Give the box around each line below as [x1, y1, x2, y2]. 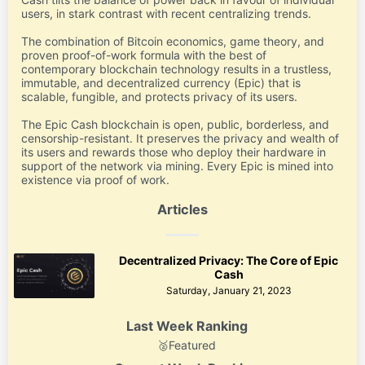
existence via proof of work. [21, 173, 170, 187]
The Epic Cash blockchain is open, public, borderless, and [21, 117, 330, 132]
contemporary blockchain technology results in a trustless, [21, 62, 332, 77]
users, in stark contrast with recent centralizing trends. [21, 7, 312, 21]
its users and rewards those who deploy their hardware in [21, 145, 327, 160]
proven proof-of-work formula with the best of [21, 48, 267, 63]
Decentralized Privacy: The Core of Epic [119, 253, 339, 268]
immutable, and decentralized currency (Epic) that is [21, 76, 301, 90]
